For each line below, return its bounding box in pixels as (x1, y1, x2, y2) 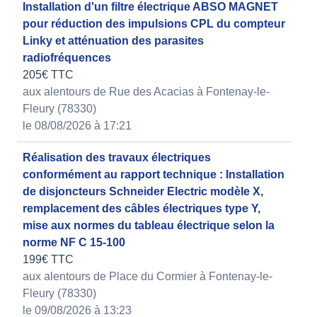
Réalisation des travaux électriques (23, 151, 211, 164)
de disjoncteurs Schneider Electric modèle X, (23, 185, 263, 198)
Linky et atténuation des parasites (23, 35, 204, 47)
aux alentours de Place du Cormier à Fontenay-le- (23, 270, 272, 283)
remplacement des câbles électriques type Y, (23, 202, 260, 215)
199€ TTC (23, 253, 74, 266)
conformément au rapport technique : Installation (23, 168, 284, 181)
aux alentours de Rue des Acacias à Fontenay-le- (23, 86, 270, 98)
